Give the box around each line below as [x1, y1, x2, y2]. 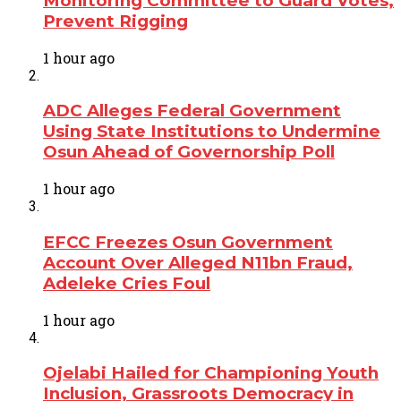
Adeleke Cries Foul [43, 272, 210, 294]
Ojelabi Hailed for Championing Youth [43, 363, 379, 384]
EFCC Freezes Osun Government [43, 231, 333, 252]
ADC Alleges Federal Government [43, 100, 341, 122]
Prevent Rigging [43, 11, 188, 32]
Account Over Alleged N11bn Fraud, [43, 252, 353, 273]
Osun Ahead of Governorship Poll [43, 141, 335, 163]
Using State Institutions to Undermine [43, 121, 380, 142]
